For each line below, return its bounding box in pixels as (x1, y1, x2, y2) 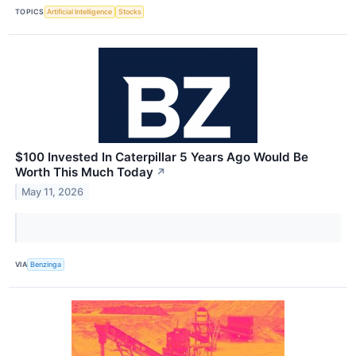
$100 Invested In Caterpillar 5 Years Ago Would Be (15, 149, 308, 164)
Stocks (118, 7, 141, 17)
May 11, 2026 (21, 185, 84, 198)
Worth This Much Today (15, 164, 153, 180)
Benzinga (30, 260, 62, 269)
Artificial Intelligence (47, 7, 113, 17)
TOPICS (15, 7, 44, 17)
